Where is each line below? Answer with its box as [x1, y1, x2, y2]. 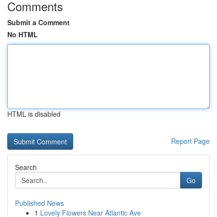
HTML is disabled [7, 109, 61, 119]
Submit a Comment [7, 17, 70, 27]
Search [15, 162, 37, 172]
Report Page [171, 136, 210, 146]
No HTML [7, 30, 38, 39]
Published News [15, 198, 64, 208]
